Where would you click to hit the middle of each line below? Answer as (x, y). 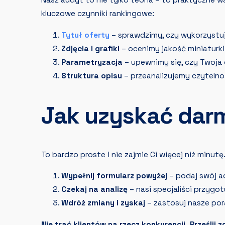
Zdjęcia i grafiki (90, 48)
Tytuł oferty (85, 35)
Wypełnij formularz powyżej (114, 176)
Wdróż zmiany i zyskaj (103, 203)
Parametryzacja (92, 62)
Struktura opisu (92, 76)
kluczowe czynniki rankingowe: (98, 14)
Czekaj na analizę (94, 190)
